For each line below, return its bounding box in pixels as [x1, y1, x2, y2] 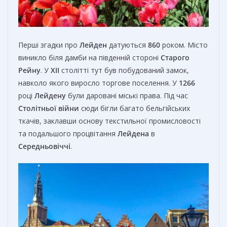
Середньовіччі [18, 141, 70, 151]
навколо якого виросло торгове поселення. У [18, 78, 179, 88]
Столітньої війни [18, 103, 79, 113]
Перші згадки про [18, 40, 80, 50]
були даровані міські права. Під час [66, 90, 188, 100]
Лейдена [118, 128, 149, 138]
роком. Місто [160, 40, 208, 50]
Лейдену [34, 90, 66, 100]
